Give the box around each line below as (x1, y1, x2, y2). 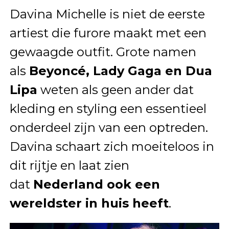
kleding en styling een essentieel (9, 101, 207, 117)
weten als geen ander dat (37, 82, 194, 98)
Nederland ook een (33, 177, 160, 192)
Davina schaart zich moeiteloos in (9, 139, 214, 154)
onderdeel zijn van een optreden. (9, 120, 208, 135)
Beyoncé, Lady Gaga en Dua (29, 63, 212, 79)
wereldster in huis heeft (9, 196, 169, 211)
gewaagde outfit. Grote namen (9, 44, 196, 60)
